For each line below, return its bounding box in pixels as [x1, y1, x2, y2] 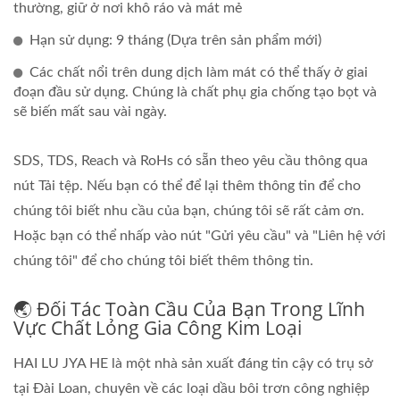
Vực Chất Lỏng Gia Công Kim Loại [13, 314, 302, 340]
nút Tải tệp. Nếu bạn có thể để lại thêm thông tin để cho [13, 178, 361, 193]
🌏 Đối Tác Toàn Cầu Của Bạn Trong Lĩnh [13, 296, 365, 321]
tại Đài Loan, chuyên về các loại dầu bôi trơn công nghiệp [13, 380, 370, 396]
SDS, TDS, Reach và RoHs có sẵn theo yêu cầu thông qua [13, 153, 368, 168]
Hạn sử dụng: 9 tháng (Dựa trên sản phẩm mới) [29, 32, 321, 47]
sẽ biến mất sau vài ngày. [13, 104, 167, 119]
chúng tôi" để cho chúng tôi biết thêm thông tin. [13, 253, 313, 268]
